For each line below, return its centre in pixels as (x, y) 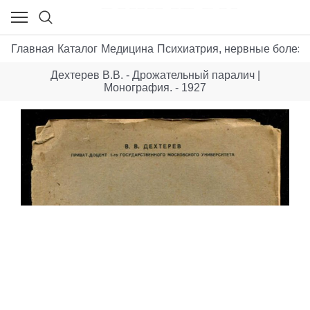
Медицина (127, 48)
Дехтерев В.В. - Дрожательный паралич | (155, 75)
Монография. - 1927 (155, 88)
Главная (33, 48)
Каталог (77, 48)
